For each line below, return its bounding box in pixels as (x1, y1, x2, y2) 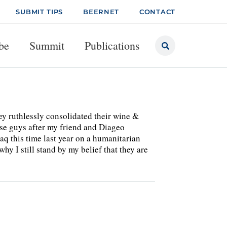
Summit (29, 38, 64, 53)
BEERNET (83, 8, 120, 16)
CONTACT (139, 8, 175, 16)
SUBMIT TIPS (16, 8, 63, 16)
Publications (85, 38, 140, 53)
